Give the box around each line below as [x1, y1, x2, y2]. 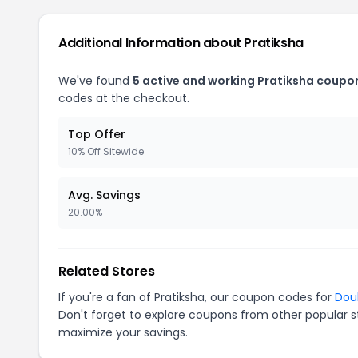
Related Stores [58, 262, 155, 280]
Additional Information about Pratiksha [58, 34, 304, 52]
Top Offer [68, 126, 125, 142]
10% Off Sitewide [68, 145, 144, 158]
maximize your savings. [58, 324, 188, 340]
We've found [58, 73, 133, 89]
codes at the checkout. [58, 90, 189, 106]
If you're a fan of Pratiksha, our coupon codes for [58, 289, 335, 305]
